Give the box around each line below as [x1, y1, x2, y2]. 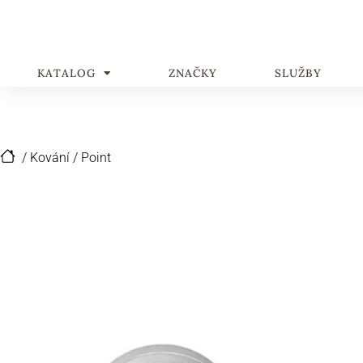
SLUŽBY [274, 66, 322, 80]
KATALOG [36, 66, 96, 80]
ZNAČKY [168, 66, 217, 80]
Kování [30, 150, 70, 165]
